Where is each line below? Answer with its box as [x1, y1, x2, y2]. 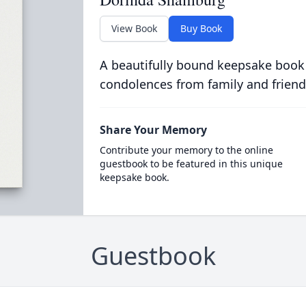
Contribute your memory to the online [99, 143, 273, 156]
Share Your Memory [99, 122, 207, 137]
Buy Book [180, 22, 222, 35]
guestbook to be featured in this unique [99, 157, 283, 170]
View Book [111, 22, 157, 35]
